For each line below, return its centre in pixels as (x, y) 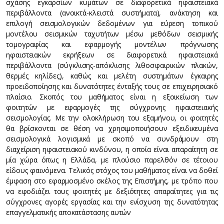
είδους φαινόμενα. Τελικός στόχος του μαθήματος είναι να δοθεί (112, 170)
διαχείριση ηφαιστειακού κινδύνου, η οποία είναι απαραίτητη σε (112, 149)
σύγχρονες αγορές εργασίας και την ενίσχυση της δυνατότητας (112, 202)
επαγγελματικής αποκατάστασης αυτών (69, 212)
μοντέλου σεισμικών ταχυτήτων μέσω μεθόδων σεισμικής (112, 34)
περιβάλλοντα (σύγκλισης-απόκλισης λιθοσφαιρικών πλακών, (112, 65)
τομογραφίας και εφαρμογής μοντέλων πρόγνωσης (112, 44)
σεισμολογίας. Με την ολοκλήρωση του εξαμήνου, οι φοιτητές (112, 118)
